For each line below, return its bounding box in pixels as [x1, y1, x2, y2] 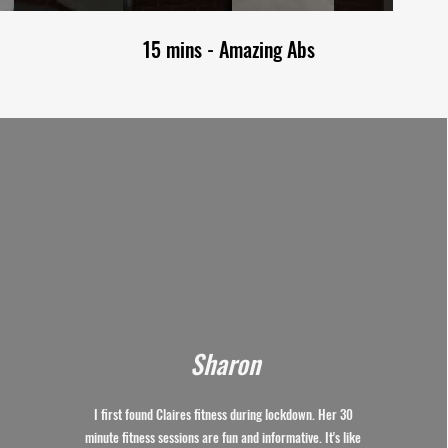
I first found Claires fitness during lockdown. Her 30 [93, 404, 353, 424]
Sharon [189, 344, 260, 383]
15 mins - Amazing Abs [143, 34, 315, 64]
